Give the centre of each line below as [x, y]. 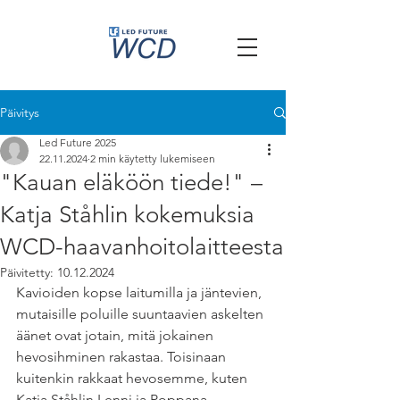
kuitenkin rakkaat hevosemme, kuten [133, 378]
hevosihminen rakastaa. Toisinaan [123, 357]
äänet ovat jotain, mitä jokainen [117, 335]
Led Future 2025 [78, 142]
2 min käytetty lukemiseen [153, 158]
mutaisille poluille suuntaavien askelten [142, 314]
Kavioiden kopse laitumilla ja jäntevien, [141, 292]
